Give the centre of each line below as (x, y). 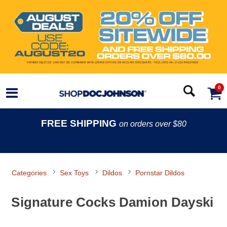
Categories (29, 173)
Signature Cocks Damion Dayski (112, 202)
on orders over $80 (153, 124)
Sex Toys (74, 173)
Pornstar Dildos (160, 173)
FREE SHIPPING (80, 124)
